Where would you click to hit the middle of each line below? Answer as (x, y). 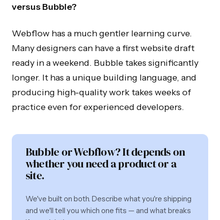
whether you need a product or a (101, 163)
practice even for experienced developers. (98, 107)
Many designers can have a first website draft (103, 48)
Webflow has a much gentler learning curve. (102, 33)
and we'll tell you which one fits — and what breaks (108, 210)
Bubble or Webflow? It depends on (105, 151)
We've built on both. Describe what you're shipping (109, 198)
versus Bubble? (44, 7)
